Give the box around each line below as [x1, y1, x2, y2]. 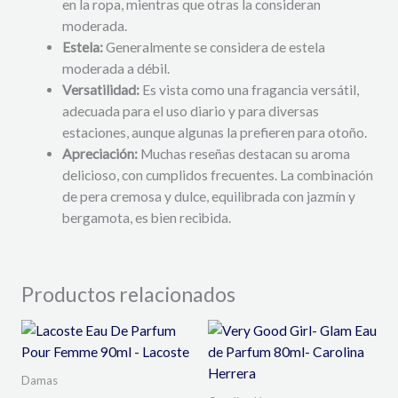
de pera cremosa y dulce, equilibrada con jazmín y [62, 188, 356, 205]
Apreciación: [62, 146, 139, 163]
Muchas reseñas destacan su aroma [138, 146, 351, 163]
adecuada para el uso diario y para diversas [62, 103, 320, 120]
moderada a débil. [62, 60, 171, 77]
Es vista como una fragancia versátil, [139, 82, 360, 99]
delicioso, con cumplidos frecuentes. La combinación [62, 167, 374, 184]
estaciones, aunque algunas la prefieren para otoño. [62, 124, 368, 141]
